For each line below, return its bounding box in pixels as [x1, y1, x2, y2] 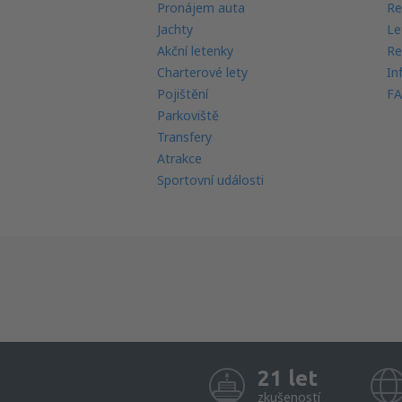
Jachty [156, 21, 193, 38]
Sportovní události [156, 171, 264, 188]
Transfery [156, 128, 212, 145]
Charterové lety [156, 64, 248, 81]
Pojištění [156, 85, 208, 102]
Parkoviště [156, 107, 219, 124]
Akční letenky [156, 42, 233, 59]
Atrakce [156, 150, 202, 167]
